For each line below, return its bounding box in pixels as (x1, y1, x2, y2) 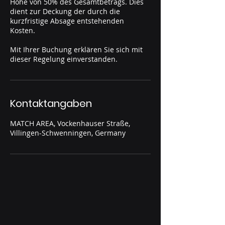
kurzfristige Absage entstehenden (10, 16, 124, 26)
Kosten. (10, 26, 35, 35)
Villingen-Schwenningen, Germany (10, 128, 126, 138)
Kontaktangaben (10, 96, 92, 110)
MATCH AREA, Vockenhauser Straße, (10, 119, 130, 128)
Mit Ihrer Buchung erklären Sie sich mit (10, 45, 143, 54)
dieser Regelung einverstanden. (10, 54, 118, 64)
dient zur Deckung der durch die (10, 7, 120, 16)
